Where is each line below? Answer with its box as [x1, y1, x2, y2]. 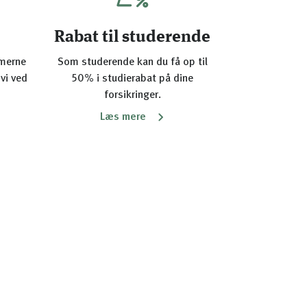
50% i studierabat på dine [71, 73, 193, 84]
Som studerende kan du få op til [57, 57, 208, 68]
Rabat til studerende [54, 29, 210, 46]
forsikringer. [103, 90, 161, 101]
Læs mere [99, 112, 146, 123]
